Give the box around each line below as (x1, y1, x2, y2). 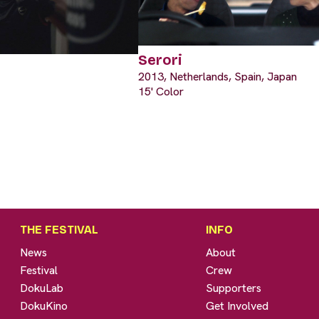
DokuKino (20, 298, 68, 314)
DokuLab (20, 281, 64, 296)
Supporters (206, 281, 262, 296)
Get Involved (206, 298, 269, 314)
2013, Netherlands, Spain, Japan (138, 68, 297, 84)
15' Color (138, 83, 184, 99)
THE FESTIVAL (20, 223, 99, 237)
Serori (138, 51, 182, 68)
